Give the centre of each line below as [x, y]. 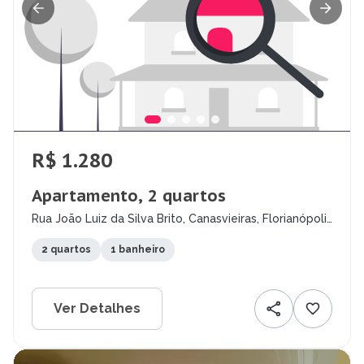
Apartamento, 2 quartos [129, 196]
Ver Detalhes [97, 309]
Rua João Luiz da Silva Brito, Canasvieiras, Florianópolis [182, 219]
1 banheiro [138, 250]
